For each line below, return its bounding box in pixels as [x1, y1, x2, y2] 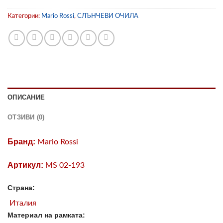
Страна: [7, 183, 35, 192]
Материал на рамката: [7, 211, 85, 219]
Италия [7, 199, 36, 207]
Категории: [7, 13, 41, 19]
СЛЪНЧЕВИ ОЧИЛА [77, 13, 138, 19]
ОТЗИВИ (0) [7, 113, 45, 121]
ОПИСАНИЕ [7, 94, 45, 102]
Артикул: [7, 161, 43, 170]
